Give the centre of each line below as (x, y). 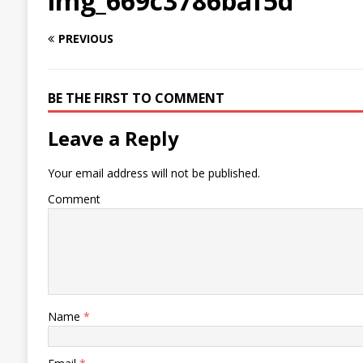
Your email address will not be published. (154, 173)
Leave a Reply (113, 139)
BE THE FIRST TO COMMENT (136, 98)
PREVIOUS (85, 39)
